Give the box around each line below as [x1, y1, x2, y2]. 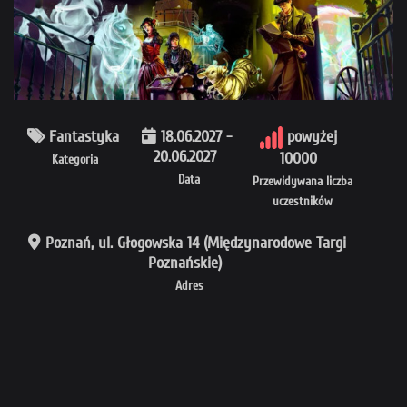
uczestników [273, 194, 333, 210]
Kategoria [52, 152, 99, 168]
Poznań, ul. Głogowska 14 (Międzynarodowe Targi [45, 233, 346, 253]
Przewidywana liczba [253, 174, 353, 190]
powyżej [282, 127, 337, 147]
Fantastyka [48, 127, 119, 147]
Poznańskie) [147, 253, 222, 273]
